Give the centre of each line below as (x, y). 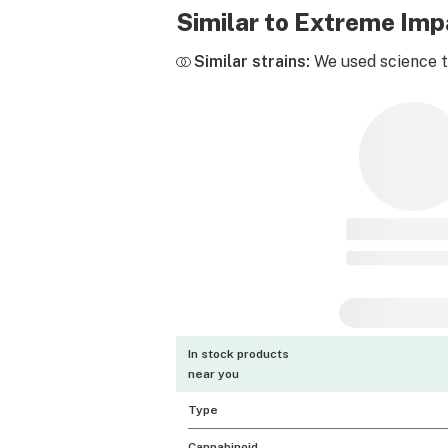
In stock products (238, 354)
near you (213, 374)
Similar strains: (252, 61)
